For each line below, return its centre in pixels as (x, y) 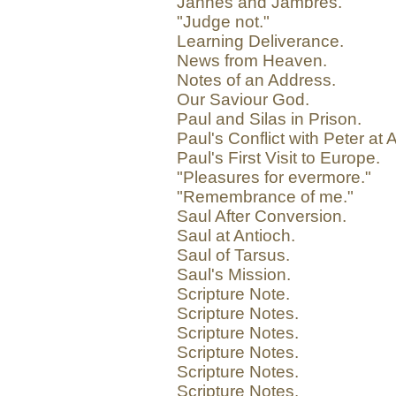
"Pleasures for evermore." (274, 178)
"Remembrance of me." (265, 197)
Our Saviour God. (243, 100)
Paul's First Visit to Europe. (278, 158)
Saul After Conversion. (262, 217)
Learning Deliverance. (260, 42)
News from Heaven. (252, 61)
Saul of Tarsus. (233, 255)
